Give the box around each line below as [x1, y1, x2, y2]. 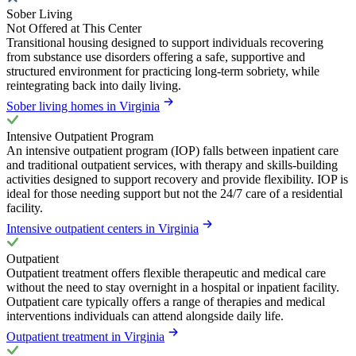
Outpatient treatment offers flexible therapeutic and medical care [6, 265, 326, 280]
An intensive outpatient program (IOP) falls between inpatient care [6, 143, 339, 157]
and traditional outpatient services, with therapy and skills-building [6, 157, 338, 172]
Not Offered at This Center [6, 21, 141, 35]
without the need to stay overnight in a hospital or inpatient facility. [6, 280, 339, 294]
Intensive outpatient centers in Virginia [6, 221, 199, 235]
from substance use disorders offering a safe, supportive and [6, 49, 305, 64]
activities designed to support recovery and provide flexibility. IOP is [6, 172, 348, 186]
